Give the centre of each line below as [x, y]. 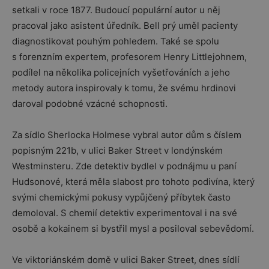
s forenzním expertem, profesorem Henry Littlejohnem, [129, 57]
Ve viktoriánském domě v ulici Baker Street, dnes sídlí [126, 260]
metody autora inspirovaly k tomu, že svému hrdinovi [124, 88]
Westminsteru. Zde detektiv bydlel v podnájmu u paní [124, 166]
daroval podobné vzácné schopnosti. [90, 104]
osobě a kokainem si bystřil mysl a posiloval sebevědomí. [133, 228]
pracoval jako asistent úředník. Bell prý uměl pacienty [125, 26]
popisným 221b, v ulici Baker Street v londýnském [117, 150]
